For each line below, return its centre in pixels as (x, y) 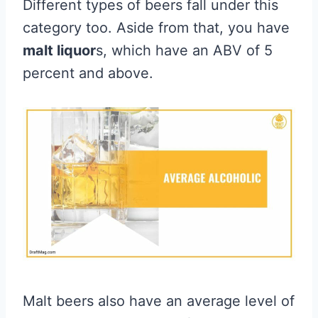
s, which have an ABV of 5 (184, 51)
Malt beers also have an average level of (159, 301)
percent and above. (88, 73)
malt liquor (59, 51)
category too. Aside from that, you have (156, 28)
